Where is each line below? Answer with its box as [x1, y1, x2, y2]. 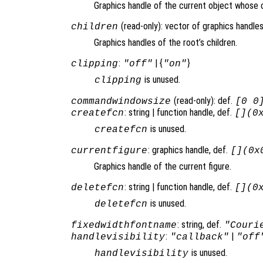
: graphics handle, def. [147, 144, 230, 156]
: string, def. [177, 218, 224, 230]
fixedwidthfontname [70, 220, 177, 231]
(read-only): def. [171, 95, 235, 106]
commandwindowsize [70, 96, 171, 107]
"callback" [170, 231, 229, 242]
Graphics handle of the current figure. [94, 160, 231, 172]
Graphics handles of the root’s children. [94, 36, 237, 48]
